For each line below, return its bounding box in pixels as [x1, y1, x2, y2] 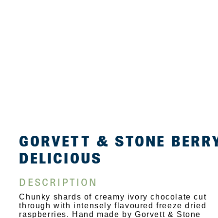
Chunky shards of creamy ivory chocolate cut [19, 193, 207, 201]
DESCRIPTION [19, 176, 98, 188]
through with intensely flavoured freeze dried [19, 201, 207, 210]
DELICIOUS [19, 149, 103, 166]
